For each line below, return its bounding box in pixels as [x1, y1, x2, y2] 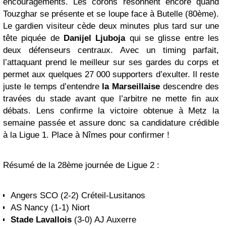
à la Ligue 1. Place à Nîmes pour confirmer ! [3, 130, 169, 140]
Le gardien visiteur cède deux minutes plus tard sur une [3, 21, 219, 31]
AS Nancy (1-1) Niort [11, 203, 90, 212]
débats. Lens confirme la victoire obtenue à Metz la [3, 106, 219, 116]
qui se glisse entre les [125, 33, 219, 43]
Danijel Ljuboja [64, 33, 126, 43]
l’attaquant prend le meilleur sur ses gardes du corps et [3, 58, 219, 67]
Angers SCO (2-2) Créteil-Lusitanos [11, 191, 145, 200]
